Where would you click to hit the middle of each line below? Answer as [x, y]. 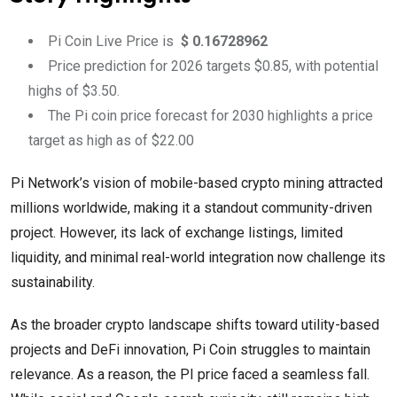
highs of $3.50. [74, 91]
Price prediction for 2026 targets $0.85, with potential [213, 66]
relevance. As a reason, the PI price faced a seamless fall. [190, 375]
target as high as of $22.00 [111, 141]
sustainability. [54, 283]
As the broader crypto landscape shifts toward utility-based [195, 325]
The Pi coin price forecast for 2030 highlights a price [210, 116]
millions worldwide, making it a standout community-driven [191, 208]
